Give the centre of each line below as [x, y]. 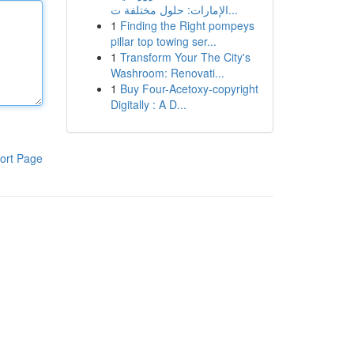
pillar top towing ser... [163, 41]
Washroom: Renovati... [167, 73]
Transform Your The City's [185, 57]
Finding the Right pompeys [187, 25]
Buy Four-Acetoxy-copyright [189, 88]
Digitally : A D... [148, 104]
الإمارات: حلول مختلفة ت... [233, 9]
